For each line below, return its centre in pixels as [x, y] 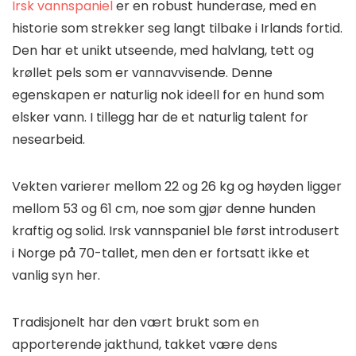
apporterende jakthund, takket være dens [145, 344]
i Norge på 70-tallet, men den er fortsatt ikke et [161, 253]
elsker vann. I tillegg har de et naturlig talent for [160, 117]
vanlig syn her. [58, 275]
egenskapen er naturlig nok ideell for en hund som [168, 95]
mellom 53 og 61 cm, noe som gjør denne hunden [164, 208]
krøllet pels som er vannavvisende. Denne [142, 72]
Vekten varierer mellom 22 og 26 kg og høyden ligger [177, 186]
